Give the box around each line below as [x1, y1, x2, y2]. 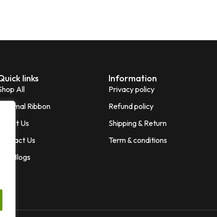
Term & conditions [108, 135, 167, 145]
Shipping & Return [108, 118, 167, 128]
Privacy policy [108, 84, 155, 94]
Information [108, 73, 157, 84]
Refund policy [108, 101, 154, 111]
